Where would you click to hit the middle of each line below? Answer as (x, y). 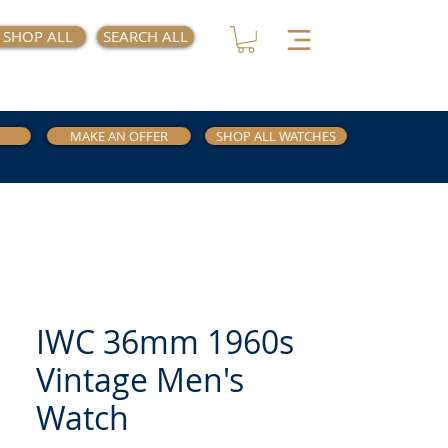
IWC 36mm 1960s (165, 341)
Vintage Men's (140, 379)
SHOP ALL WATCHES (276, 136)
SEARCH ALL (146, 36)
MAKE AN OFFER (119, 136)
